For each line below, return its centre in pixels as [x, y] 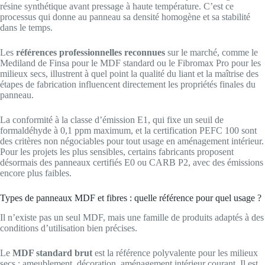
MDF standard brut [52, 253]
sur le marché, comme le [211, 53]
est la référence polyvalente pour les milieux [175, 253]
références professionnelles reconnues [91, 53]
